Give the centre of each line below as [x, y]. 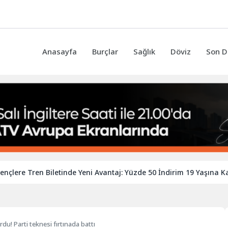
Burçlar [105, 52]
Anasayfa [60, 52]
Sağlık [144, 52]
